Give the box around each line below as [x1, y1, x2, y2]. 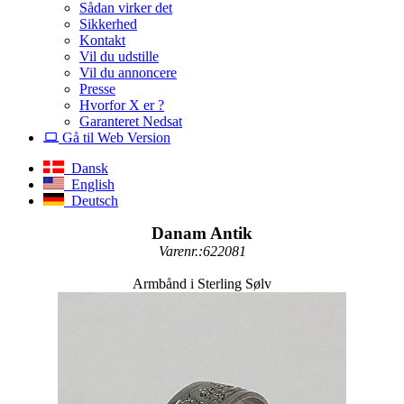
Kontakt [79, 32, 125, 48]
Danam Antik [151, 223, 252, 243]
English [64, 176, 115, 192]
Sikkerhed [79, 15, 137, 32]
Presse [79, 80, 115, 96]
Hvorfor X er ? [79, 96, 164, 113]
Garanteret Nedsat [79, 113, 182, 129]
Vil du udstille [79, 48, 159, 64]
